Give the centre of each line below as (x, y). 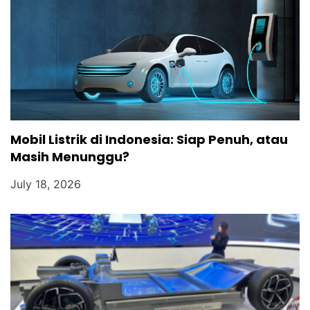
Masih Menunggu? (70, 156)
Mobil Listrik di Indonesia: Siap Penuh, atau (149, 139)
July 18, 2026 (46, 184)
